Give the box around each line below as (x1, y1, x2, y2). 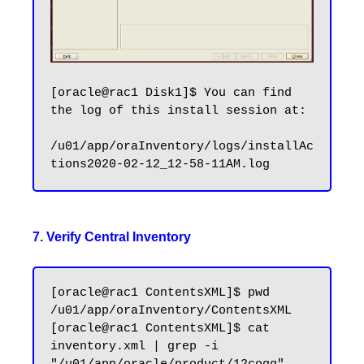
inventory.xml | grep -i (50, 340, 219, 354)
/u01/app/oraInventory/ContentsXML (50, 304, 292, 318)
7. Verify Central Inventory (32, 230, 191, 245)
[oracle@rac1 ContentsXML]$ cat (50, 322, 270, 336)
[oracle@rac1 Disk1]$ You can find (50, 86, 292, 101)
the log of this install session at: (50, 104, 306, 119)
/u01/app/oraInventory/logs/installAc (50, 140, 314, 154)
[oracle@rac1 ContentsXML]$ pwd (50, 286, 270, 301)
